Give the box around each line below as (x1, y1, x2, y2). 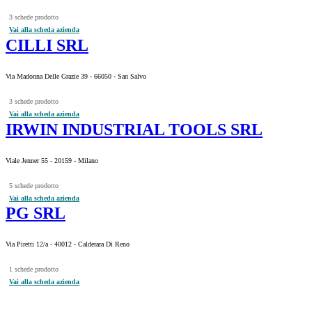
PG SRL (6, 204, 65, 223)
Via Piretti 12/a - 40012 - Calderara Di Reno (6, 240, 130, 249)
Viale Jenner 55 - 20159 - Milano (6, 156, 98, 164)
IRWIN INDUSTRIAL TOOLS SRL (6, 120, 263, 139)
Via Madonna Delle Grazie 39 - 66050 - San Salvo (6, 72, 146, 80)
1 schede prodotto (9, 265, 58, 274)
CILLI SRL (6, 36, 88, 54)
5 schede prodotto (9, 181, 58, 189)
